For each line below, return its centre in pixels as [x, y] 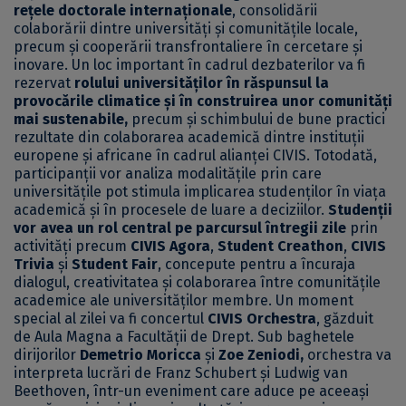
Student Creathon [280, 246]
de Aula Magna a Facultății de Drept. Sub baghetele [184, 337]
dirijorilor [47, 355]
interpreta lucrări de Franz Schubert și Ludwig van [181, 373]
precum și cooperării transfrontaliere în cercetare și [188, 47]
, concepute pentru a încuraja [256, 265]
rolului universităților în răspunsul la [202, 83]
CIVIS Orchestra [262, 319]
